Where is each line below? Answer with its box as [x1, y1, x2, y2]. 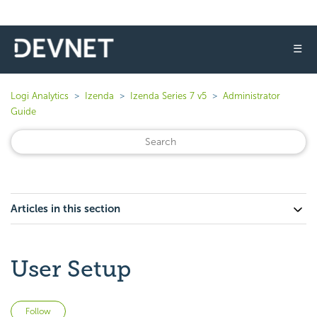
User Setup [11, 255, 131, 282]
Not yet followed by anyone [66, 302, 198, 316]
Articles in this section [11, 202, 120, 215]
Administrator [223, 91, 280, 101]
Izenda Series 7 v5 [130, 91, 207, 101]
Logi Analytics [11, 91, 69, 101]
